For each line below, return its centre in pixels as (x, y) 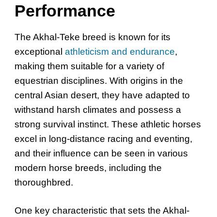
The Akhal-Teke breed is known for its (93, 37)
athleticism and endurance (120, 51)
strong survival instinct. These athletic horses (108, 124)
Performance (65, 10)
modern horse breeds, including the (88, 168)
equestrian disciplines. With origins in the (99, 80)
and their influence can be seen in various (101, 153)
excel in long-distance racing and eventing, (103, 139)
